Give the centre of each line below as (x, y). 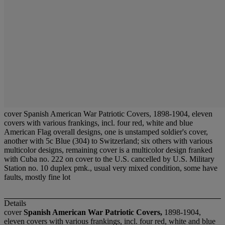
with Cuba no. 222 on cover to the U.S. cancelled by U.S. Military (109, 159)
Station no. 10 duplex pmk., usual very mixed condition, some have (111, 168)
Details (15, 203)
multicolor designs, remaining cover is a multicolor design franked (108, 150)
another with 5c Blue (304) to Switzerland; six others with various (108, 141)
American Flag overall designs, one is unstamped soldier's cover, (106, 132)
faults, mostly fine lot (37, 177)
